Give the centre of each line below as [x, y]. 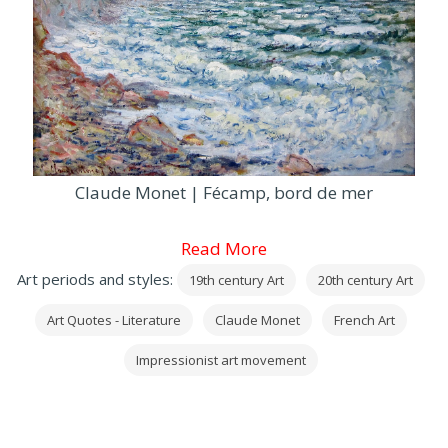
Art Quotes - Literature [114, 320]
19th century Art [236, 280]
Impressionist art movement [221, 360]
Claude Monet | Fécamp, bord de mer [224, 193]
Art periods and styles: [97, 279]
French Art [364, 320]
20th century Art [365, 280]
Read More [224, 249]
